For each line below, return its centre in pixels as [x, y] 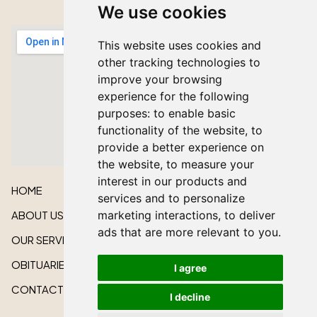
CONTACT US [45, 289]
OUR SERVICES [48, 239]
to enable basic [194, 113]
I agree [190, 268]
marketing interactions [157, 215]
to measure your [210, 164]
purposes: [125, 113]
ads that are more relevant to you [188, 232]
